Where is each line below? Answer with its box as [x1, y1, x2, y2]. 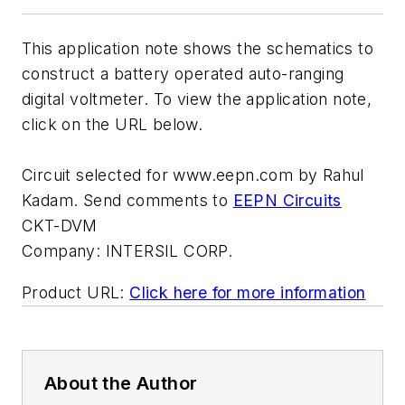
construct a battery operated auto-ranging [22, 64, 344, 83]
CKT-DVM [22, 216, 98, 235]
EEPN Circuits [232, 191, 342, 210]
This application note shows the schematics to [22, 39, 373, 58]
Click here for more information [129, 282, 366, 302]
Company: [22, 241, 101, 260]
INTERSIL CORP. [105, 241, 233, 260]
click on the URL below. [22, 115, 203, 134]
